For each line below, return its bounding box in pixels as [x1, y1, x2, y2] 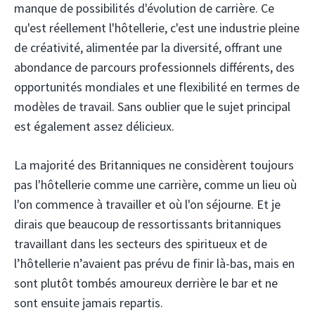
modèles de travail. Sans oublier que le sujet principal [14, 98, 290, 115]
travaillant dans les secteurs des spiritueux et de [14, 236, 267, 252]
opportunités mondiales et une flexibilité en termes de [14, 79, 300, 96]
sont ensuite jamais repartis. [14, 295, 163, 311]
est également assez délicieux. [14, 118, 174, 135]
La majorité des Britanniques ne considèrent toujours [14, 157, 294, 174]
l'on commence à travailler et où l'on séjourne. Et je [14, 196, 281, 213]
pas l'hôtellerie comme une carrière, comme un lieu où [14, 176, 297, 193]
